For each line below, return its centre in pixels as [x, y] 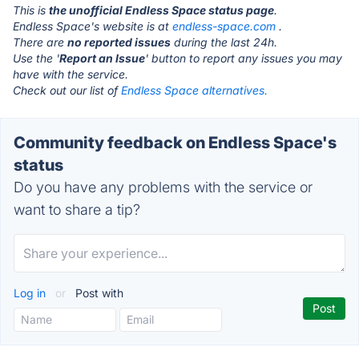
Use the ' [36, 58]
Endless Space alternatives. [194, 90]
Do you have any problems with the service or [163, 187]
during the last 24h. [224, 42]
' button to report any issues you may [244, 58]
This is [31, 10]
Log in [31, 293]
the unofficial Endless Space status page [161, 10]
